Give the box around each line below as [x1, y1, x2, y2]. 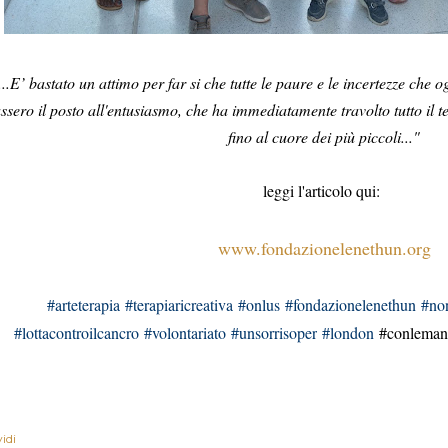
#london [321, 322, 374, 343]
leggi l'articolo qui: [263, 180, 385, 201]
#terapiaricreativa [125, 294, 233, 315]
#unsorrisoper [230, 322, 317, 343]
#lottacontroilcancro [13, 322, 139, 343]
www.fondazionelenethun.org [217, 236, 431, 260]
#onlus [238, 294, 280, 315]
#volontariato [143, 322, 226, 343]
